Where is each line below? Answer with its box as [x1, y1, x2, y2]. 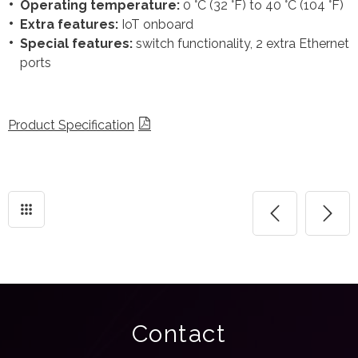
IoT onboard [118, 16, 193, 32]
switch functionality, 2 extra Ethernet [133, 35, 349, 51]
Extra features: [20, 16, 118, 32]
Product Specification [8, 117, 134, 133]
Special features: [20, 35, 133, 51]
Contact [131, 319, 227, 348]
